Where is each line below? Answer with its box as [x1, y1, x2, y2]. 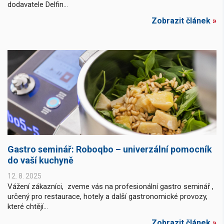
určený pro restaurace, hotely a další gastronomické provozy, [7, 191, 207, 201]
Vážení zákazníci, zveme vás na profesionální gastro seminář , [7, 181, 213, 191]
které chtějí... [7, 201, 48, 211]
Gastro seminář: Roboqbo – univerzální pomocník [7, 143, 212, 154]
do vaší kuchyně [7, 154, 73, 165]
